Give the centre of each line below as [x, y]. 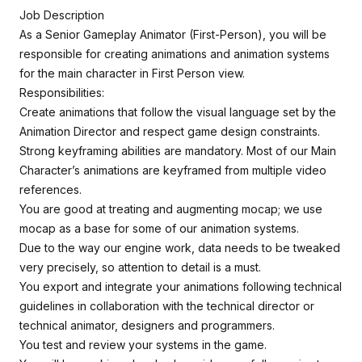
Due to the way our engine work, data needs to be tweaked [180, 248]
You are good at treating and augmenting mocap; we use [171, 209]
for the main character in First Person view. [132, 73]
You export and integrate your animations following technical [181, 286]
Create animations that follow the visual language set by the [178, 112]
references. [51, 189]
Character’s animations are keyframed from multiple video [173, 170]
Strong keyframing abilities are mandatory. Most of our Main [178, 151]
